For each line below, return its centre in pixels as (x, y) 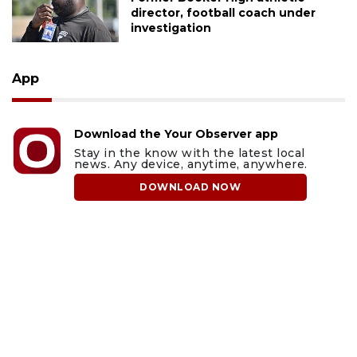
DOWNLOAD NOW (190, 186)
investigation (171, 27)
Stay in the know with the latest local (189, 153)
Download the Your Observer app (176, 133)
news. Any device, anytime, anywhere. (190, 164)
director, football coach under (223, 12)
